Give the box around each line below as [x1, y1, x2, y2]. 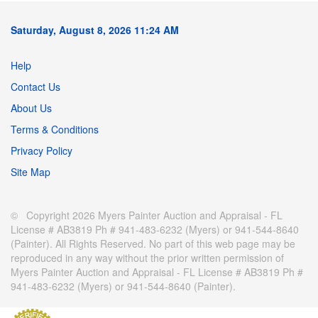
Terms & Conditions [11, 122, 99, 137]
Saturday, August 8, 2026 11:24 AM [11, 23, 179, 38]
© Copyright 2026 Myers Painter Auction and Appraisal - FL [11, 208, 283, 223]
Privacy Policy [11, 143, 72, 158]
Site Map [11, 165, 50, 180]
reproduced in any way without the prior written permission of [11, 251, 284, 265]
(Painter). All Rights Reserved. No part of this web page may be [11, 236, 295, 251]
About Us [11, 101, 52, 116]
